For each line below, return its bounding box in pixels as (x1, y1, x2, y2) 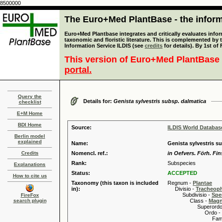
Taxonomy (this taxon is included (71, 180, 159, 186)
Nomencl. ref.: (71, 150, 108, 156)
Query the (18, 94, 42, 99)
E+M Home (17, 111, 43, 116)
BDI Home (18, 122, 42, 127)
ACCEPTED (167, 170, 197, 176)
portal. (64, 65, 92, 75)
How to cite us (12, 173, 47, 178)
